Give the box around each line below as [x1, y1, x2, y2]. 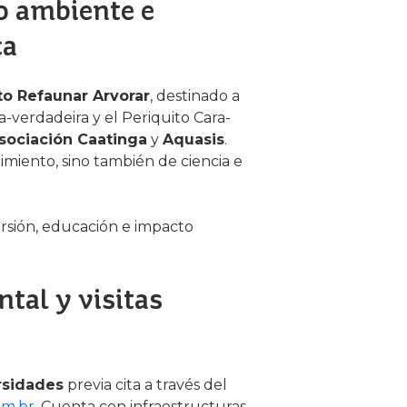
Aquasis [163, 131, 224, 148]
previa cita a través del [64, 376, 227, 393]
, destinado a [150, 87, 240, 104]
